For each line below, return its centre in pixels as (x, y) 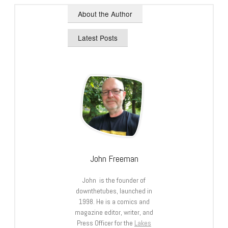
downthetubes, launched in (114, 191)
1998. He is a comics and (114, 201)
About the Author (105, 13)
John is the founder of (114, 180)
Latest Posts (98, 37)
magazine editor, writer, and (114, 212)
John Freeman (114, 158)
